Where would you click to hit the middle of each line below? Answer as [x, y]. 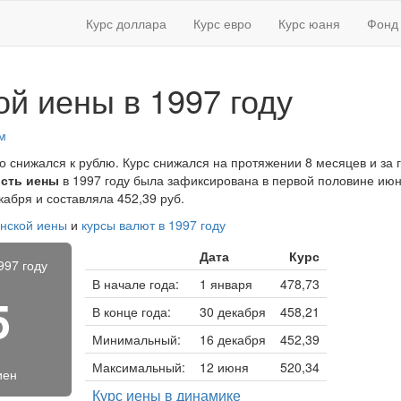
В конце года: [131, 311]
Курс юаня [309, 23]
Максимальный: [138, 367]
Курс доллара [126, 23]
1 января [226, 284]
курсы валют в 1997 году [154, 225]
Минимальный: [136, 339]
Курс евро [222, 23]
